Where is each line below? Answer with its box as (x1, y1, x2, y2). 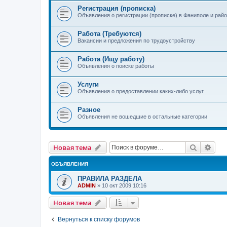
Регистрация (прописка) (78, 4, 156, 12)
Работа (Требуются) (78, 29, 141, 37)
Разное (78, 105, 100, 113)
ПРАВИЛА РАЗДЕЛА (78, 174, 142, 182)
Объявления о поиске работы (78, 62, 154, 69)
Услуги (78, 80, 99, 88)
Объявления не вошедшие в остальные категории (78, 113, 207, 120)
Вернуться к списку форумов (58, 215, 140, 223)
